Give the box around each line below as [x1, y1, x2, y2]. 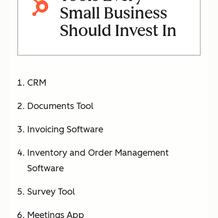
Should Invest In [59, 21, 177, 40]
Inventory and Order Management [27, 147, 169, 158]
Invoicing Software [27, 124, 103, 135]
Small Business [59, 3, 167, 22]
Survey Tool [27, 186, 75, 197]
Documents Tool [27, 100, 93, 111]
